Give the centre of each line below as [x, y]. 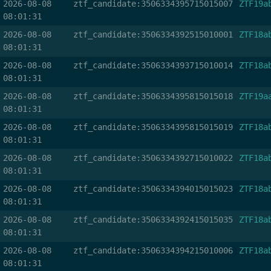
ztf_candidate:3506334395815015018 [153, 96]
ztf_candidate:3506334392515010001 [153, 34]
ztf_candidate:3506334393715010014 [153, 65]
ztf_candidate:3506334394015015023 [153, 189]
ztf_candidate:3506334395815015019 [153, 127]
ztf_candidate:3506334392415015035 [153, 220]
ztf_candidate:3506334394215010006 [153, 250]
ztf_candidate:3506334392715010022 [153, 158]
